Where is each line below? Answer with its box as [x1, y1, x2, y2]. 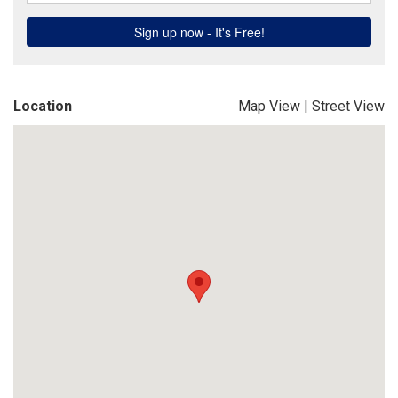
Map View [238, 98, 300, 115]
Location [13, 98, 72, 115]
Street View [312, 98, 385, 115]
